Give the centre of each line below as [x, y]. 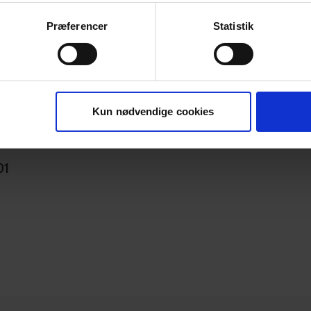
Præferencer [77, 26]
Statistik [233, 26]
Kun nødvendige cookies [153, 112]
